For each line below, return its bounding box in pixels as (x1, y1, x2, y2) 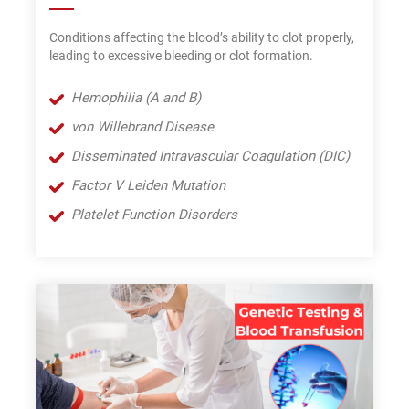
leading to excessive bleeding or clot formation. (49, 47, 313, 63)
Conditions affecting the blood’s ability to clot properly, (49, 29, 354, 45)
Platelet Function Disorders (71, 205, 237, 223)
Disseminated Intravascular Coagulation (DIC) (71, 147, 350, 164)
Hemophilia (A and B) (71, 89, 201, 106)
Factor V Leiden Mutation (71, 176, 225, 194)
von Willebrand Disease (71, 118, 214, 135)
